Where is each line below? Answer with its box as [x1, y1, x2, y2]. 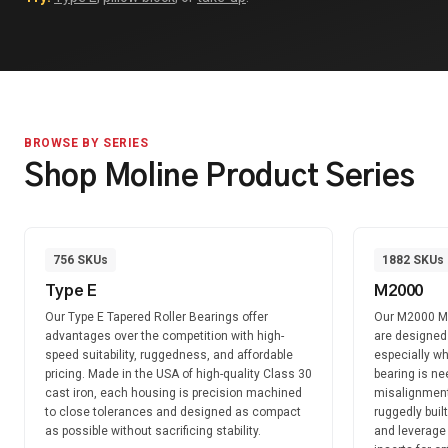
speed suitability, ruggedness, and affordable [45, 348, 293, 362]
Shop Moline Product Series [24, 162, 415, 192]
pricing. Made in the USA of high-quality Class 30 [45, 367, 312, 381]
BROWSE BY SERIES [24, 136, 149, 150]
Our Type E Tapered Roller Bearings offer [45, 310, 268, 324]
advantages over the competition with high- [45, 329, 284, 343]
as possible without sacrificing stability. [45, 424, 261, 438]
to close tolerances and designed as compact [45, 405, 301, 419]
